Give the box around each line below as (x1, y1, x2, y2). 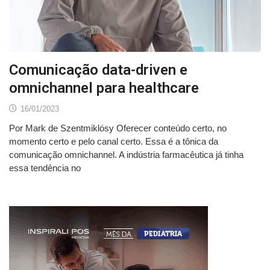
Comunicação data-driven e (9, 61, 187, 78)
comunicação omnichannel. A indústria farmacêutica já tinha (9, 149, 243, 160)
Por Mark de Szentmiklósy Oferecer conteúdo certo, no (9, 122, 227, 133)
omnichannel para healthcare (9, 79, 199, 96)
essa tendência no (9, 162, 81, 173)
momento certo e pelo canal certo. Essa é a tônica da (9, 136, 218, 146)
